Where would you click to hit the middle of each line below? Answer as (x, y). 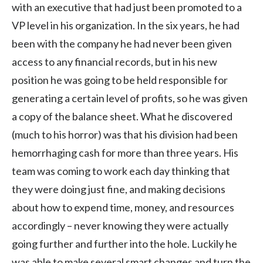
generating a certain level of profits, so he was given (130, 98)
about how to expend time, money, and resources (123, 207)
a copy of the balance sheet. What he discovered (122, 116)
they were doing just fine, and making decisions (119, 189)
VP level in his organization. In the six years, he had (126, 25)
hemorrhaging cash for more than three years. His (125, 152)
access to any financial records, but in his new (114, 61)
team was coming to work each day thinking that (121, 171)
